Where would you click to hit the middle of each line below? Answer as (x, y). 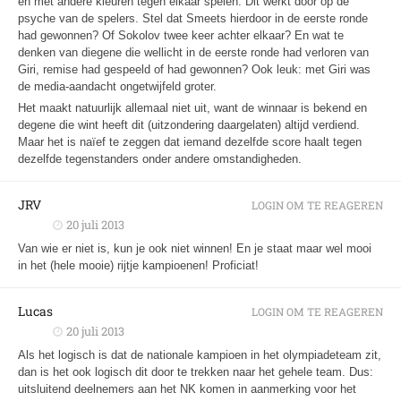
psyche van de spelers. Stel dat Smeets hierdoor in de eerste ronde (193, 18)
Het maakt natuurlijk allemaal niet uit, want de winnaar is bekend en (192, 107)
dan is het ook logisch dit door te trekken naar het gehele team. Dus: (196, 371)
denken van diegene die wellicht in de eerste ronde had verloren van (193, 52)
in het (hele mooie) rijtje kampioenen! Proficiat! (138, 265)
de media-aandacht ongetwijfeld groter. (117, 86)
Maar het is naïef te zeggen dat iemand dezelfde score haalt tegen (190, 141)
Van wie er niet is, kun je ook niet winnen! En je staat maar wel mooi (195, 248)
